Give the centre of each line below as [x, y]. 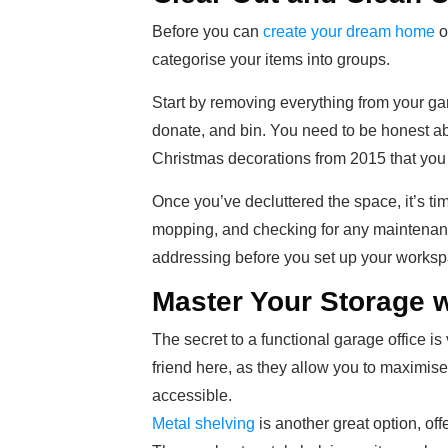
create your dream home [349, 31]
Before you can [207, 31]
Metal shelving [203, 423]
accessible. [192, 395]
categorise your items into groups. [271, 59]
